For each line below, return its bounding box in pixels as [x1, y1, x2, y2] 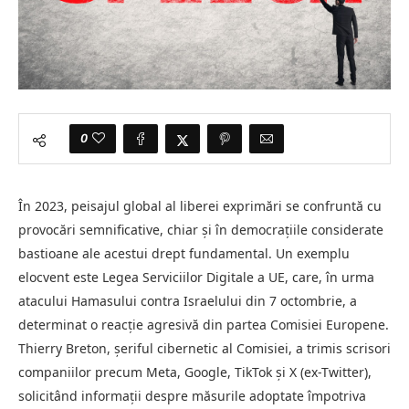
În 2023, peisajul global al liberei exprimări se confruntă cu [18, 196, 382, 215]
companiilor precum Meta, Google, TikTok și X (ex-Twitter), [18, 362, 372, 381]
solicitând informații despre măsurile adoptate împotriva [18, 386, 366, 404]
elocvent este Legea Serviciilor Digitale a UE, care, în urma [18, 267, 374, 286]
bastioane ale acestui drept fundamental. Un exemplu [18, 244, 350, 262]
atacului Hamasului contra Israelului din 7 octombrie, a [18, 291, 357, 309]
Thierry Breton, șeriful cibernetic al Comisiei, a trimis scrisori [18, 339, 391, 357]
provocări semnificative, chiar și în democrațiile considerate [18, 220, 383, 238]
